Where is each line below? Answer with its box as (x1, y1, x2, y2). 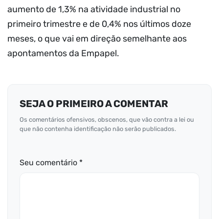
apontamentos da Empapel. (7, 47, 119, 59)
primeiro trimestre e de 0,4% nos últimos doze (7, 18, 191, 29)
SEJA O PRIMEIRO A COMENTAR (20, 97, 168, 109)
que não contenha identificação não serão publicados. (20, 125, 176, 132)
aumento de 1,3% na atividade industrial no (7, 3, 180, 15)
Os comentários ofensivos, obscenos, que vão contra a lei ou (20, 115, 194, 123)
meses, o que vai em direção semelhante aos (7, 33, 187, 44)
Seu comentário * (20, 157, 83, 167)
